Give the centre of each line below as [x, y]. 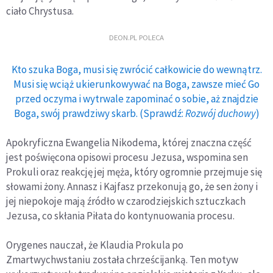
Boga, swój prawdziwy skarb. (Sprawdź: [99, 113]
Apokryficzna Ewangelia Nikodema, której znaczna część [129, 143]
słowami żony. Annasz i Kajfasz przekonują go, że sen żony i [132, 186]
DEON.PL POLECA [136, 37]
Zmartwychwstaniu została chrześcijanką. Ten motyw [122, 260]
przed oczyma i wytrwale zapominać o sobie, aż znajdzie [136, 99]
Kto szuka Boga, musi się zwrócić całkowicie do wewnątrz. [136, 69]
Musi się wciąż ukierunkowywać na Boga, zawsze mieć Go [136, 84]
